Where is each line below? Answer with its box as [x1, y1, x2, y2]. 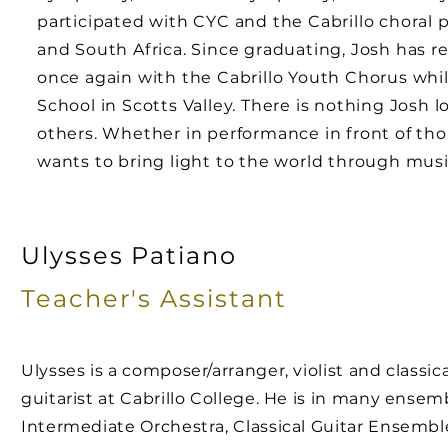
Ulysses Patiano [21, 241, 237, 270]
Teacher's [21, 284, 161, 313]
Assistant [160, 284, 287, 313]
